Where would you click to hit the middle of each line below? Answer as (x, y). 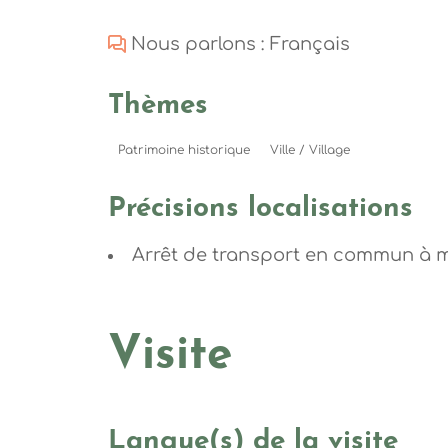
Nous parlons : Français (240, 43)
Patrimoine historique (183, 150)
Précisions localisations (260, 209)
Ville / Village (309, 150)
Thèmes (157, 106)
